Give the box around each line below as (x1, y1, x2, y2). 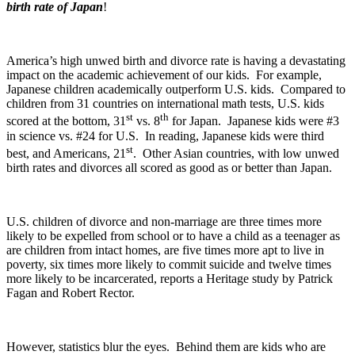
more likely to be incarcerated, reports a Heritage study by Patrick (6, 271, 333, 285)
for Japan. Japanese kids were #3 (169, 114, 339, 128)
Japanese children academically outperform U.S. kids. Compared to (6, 82, 345, 97)
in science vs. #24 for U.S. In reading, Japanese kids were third (6, 128, 324, 143)
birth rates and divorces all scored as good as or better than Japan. (6, 160, 335, 174)
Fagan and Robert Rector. (6, 285, 135, 300)
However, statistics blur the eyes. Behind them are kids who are (6, 339, 326, 353)
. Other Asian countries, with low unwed (133, 146, 339, 160)
